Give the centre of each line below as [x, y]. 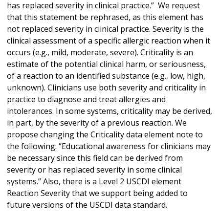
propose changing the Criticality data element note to [105, 135]
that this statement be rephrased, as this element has [105, 17]
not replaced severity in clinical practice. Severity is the [105, 29]
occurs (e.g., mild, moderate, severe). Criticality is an [100, 53]
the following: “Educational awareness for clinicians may [109, 146]
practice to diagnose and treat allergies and [86, 99]
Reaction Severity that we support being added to [97, 193]
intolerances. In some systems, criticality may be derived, [109, 111]
